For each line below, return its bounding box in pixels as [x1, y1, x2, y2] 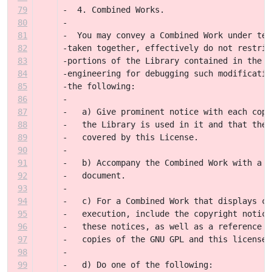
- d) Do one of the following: [63, 260, 213, 270]
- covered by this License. [63, 132, 199, 142]
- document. [63, 171, 126, 180]
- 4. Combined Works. [63, 5, 165, 15]
